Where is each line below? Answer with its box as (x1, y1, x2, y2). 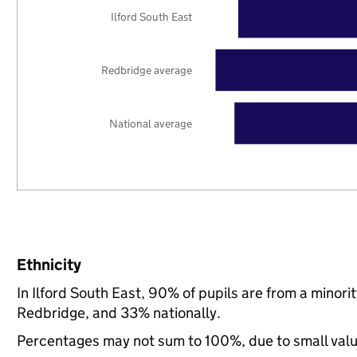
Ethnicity (16, 255, 81, 274)
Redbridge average (101, 62, 193, 77)
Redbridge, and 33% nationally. (16, 304, 221, 322)
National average (109, 116, 193, 131)
